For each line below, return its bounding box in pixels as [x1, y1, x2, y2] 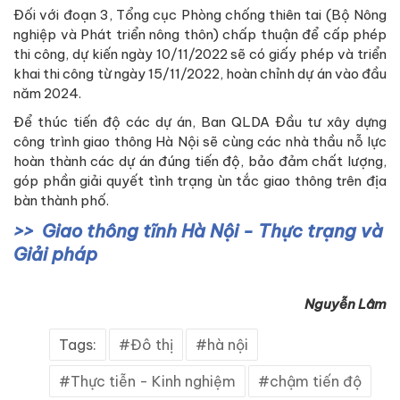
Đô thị [130, 336, 173, 354]
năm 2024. [13, 85, 81, 103]
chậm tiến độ [270, 372, 362, 391]
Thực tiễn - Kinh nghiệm [71, 372, 236, 391]
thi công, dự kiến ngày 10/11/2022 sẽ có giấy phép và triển [13, 46, 387, 63]
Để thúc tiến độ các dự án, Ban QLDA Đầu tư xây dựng [13, 113, 387, 131]
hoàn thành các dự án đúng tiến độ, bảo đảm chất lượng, [13, 153, 387, 171]
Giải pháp [13, 243, 97, 266]
